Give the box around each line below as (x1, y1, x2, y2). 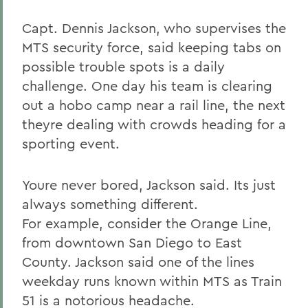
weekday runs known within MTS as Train (22, 272, 282, 289)
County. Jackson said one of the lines (22, 253, 254, 270)
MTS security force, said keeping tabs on (22, 38, 281, 56)
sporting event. (22, 135, 120, 152)
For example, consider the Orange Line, (22, 214, 272, 232)
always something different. (22, 195, 198, 212)
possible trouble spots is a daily (22, 58, 225, 75)
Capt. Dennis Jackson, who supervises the (22, 19, 286, 36)
